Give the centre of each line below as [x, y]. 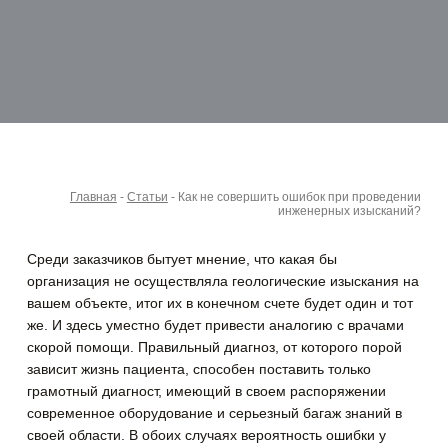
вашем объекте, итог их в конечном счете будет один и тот [220, 303]
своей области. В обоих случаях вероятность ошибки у [207, 435]
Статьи [147, 197]
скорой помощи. [81, 347]
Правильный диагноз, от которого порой [268, 347]
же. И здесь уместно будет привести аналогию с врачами [216, 325]
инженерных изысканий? [349, 211]
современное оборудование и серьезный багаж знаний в [215, 413]
